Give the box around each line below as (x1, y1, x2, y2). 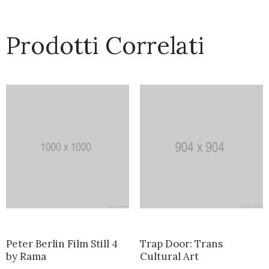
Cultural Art (139, 249, 199, 263)
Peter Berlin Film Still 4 (6, 237, 118, 250)
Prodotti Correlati (6, 30, 204, 61)
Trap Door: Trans (139, 237, 223, 250)
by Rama (6, 249, 46, 263)
